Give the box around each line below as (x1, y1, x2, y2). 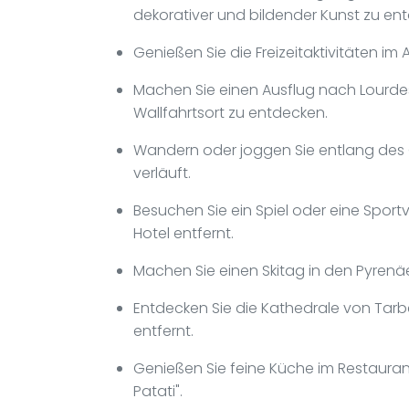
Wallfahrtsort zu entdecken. (133, 101, 328, 123)
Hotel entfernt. (133, 222, 234, 244)
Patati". (133, 380, 183, 402)
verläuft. (133, 162, 191, 184)
